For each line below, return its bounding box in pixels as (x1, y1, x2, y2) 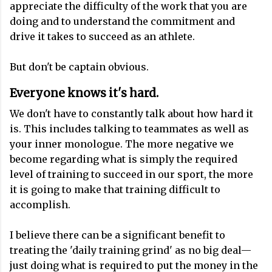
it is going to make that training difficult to (10, 183, 220, 196)
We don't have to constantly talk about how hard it (10, 107, 253, 120)
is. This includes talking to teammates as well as (10, 123, 249, 135)
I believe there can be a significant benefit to (10, 229, 225, 242)
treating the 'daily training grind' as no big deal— (10, 244, 251, 257)
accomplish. (10, 199, 70, 211)
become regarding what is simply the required (10, 153, 237, 166)
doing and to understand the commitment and (10, 15, 235, 27)
